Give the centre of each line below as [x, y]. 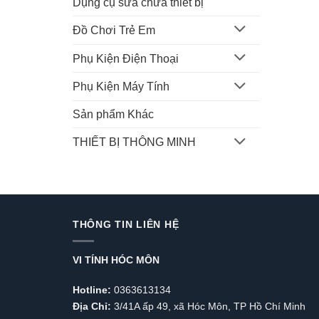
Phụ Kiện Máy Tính [121, 87]
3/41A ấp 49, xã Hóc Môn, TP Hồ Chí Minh [208, 306]
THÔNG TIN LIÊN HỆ [126, 225]
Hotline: [92, 289]
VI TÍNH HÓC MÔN [116, 260]
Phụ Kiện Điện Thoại [126, 58]
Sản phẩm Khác [113, 115]
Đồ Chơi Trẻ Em [114, 30]
